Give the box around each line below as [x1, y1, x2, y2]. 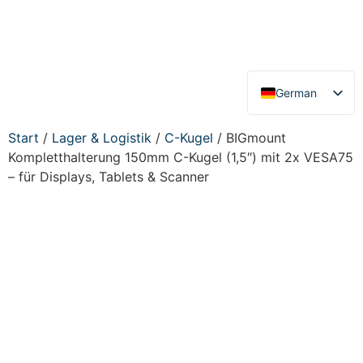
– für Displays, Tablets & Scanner [8, 169, 209, 186]
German [275, 85, 317, 100]
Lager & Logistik [52, 130, 152, 147]
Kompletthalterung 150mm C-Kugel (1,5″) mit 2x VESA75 [8, 149, 353, 166]
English [275, 112, 313, 126]
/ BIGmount [213, 130, 286, 147]
